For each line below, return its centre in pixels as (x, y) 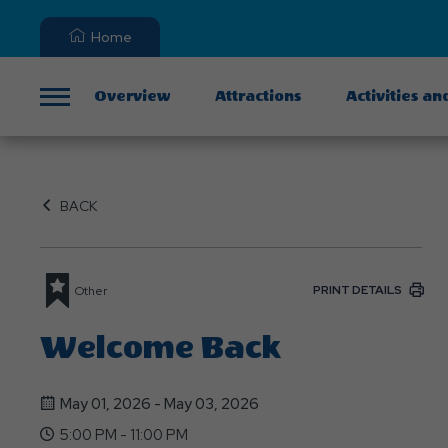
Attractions (258, 96)
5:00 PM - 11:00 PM (124, 435)
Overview (132, 96)
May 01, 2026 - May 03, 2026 (159, 404)
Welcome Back (160, 348)
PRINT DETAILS (357, 290)
